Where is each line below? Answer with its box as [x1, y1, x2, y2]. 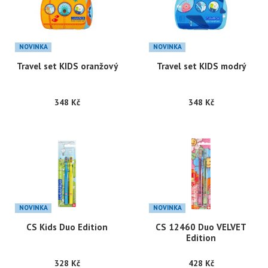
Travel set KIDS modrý [156, 60, 246, 72]
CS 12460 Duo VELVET [156, 221, 246, 233]
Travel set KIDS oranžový [16, 60, 118, 72]
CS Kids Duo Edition [26, 221, 108, 233]
